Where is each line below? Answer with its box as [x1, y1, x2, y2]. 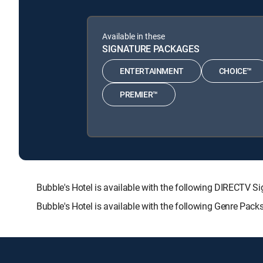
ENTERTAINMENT [120, 65, 184, 77]
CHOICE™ [218, 65, 252, 77]
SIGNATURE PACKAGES [102, 42, 200, 55]
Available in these [102, 30, 165, 42]
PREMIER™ [120, 89, 158, 100]
